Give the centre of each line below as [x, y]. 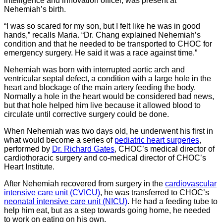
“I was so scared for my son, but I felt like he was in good [102, 26]
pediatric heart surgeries [157, 140]
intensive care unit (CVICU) [52, 193]
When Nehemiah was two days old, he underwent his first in [109, 131]
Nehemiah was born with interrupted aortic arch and [94, 70]
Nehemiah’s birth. [35, 9]
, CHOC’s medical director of [165, 149]
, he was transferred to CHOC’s [155, 193]
